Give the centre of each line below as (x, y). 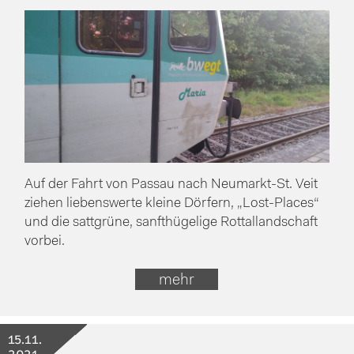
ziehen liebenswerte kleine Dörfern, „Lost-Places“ (172, 203)
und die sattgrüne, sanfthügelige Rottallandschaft (171, 222)
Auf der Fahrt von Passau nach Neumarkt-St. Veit (171, 184)
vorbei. (45, 241)
